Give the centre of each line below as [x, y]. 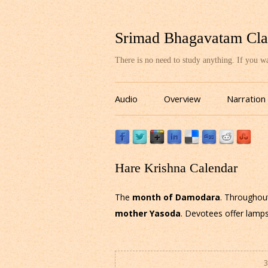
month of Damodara [176, 197]
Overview [182, 99]
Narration [246, 99]
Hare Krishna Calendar [176, 168]
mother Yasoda [148, 214]
